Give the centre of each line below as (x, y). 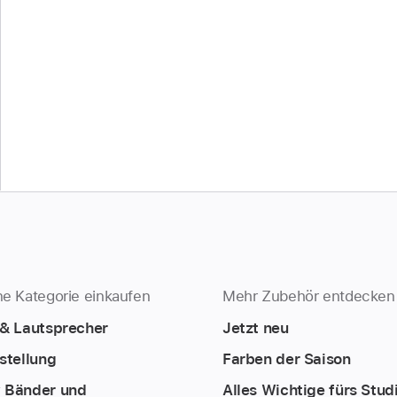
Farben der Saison (286, 358)
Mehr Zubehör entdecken (308, 296)
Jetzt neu (255, 327)
